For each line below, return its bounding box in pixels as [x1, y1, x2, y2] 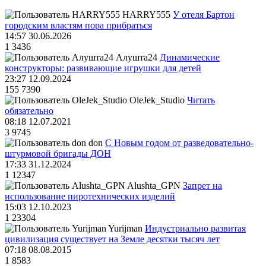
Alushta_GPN [127, 180, 180, 191]
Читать [187, 95, 215, 106]
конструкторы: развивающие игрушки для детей [5, 63, 201, 74]
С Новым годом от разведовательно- [105, 138, 254, 148]
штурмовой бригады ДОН [5, 148, 111, 159]
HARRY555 [122, 9, 170, 20]
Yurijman [108, 223, 142, 234]
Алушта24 [116, 52, 157, 63]
